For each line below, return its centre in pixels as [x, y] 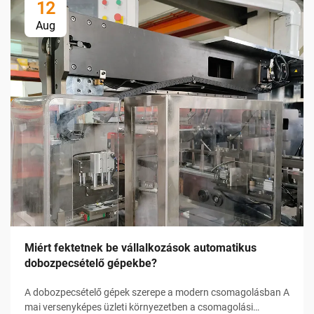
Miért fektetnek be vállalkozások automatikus [141, 247]
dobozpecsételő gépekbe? [91, 263]
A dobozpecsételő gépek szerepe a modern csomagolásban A [157, 292]
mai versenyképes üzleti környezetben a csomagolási [139, 307]
